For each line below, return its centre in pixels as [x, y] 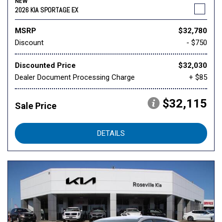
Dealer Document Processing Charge [75, 78]
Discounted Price [45, 66]
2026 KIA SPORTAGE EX [47, 10]
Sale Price [36, 106]
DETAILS [111, 134]
